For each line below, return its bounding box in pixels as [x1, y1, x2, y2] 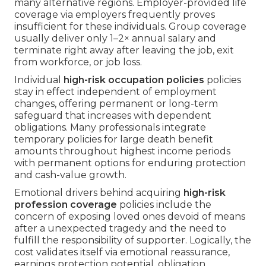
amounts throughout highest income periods [14, 145, 230, 157]
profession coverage [14, 199, 117, 211]
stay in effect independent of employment [14, 86, 217, 98]
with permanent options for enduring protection [14, 157, 246, 169]
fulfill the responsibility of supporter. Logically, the [14, 235, 251, 246]
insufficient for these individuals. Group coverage [14, 21, 246, 33]
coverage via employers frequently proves [14, 9, 215, 21]
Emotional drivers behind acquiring [14, 187, 183, 199]
